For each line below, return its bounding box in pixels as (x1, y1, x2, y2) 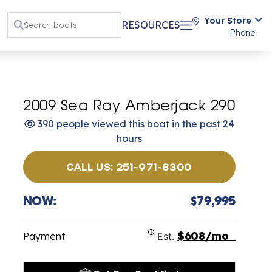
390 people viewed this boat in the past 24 (35, 117, 234, 130)
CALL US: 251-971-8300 (66, 160, 192, 172)
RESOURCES (121, 19, 180, 32)
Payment (22, 229, 65, 242)
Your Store (204, 15, 251, 26)
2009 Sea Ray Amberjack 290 (23, 99, 236, 114)
